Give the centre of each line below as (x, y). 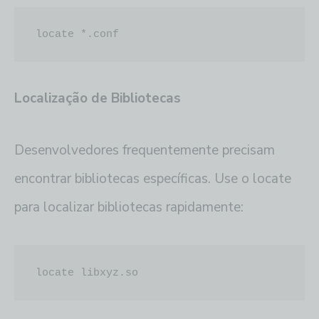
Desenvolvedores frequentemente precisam (145, 151)
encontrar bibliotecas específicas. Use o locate (153, 179)
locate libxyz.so (87, 273)
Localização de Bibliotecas (98, 98)
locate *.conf (78, 35)
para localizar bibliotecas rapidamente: (129, 208)
